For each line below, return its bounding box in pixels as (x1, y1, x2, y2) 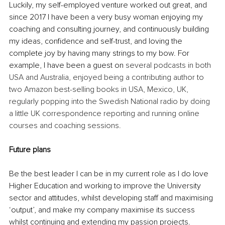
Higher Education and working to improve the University (9, 181, 203, 191)
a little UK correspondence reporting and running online (9, 108, 201, 119)
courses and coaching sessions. (9, 121, 121, 131)
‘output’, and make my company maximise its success (9, 205, 197, 215)
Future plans (9, 145, 51, 155)
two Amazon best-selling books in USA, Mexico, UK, (9, 84, 190, 95)
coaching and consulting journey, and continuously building (9, 24, 211, 35)
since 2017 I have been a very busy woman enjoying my (9, 12, 205, 23)
